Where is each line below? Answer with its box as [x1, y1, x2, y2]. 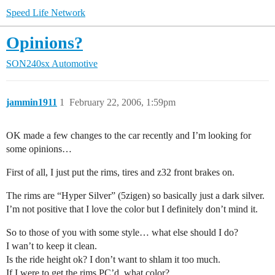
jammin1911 [6, 97, 57, 107]
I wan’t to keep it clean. [6, 241, 97, 251]
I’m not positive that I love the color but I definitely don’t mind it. [6, 204, 258, 214]
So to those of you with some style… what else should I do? [6, 227, 238, 238]
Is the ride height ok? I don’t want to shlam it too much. [6, 254, 220, 265]
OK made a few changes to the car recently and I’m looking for [6, 130, 251, 141]
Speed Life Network [6, 7, 85, 18]
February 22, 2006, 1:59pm [69, 97, 176, 107]
